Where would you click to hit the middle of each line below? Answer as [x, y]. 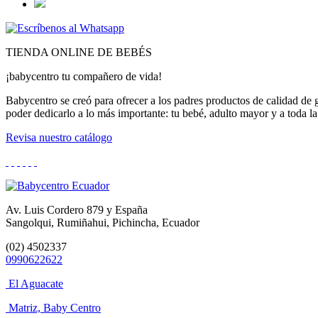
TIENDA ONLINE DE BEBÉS [79, 53]
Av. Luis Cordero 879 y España [77, 210]
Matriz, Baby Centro [55, 308]
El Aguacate [36, 284]
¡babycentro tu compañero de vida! [84, 77]
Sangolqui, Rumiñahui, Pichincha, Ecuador [103, 223]
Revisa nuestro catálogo [59, 138]
